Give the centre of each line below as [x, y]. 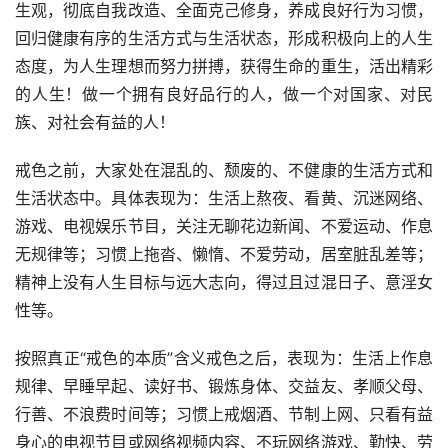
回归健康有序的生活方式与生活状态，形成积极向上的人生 [224, 38]
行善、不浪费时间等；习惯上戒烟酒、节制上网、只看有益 [224, 414]
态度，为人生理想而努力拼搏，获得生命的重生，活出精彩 [224, 66]
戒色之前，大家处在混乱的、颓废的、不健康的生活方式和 [224, 170]
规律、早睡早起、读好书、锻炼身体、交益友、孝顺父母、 [224, 386]
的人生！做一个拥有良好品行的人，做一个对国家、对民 [224, 94]
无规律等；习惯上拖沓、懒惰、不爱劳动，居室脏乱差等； [224, 254]
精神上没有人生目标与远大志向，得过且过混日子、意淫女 [224, 282]
